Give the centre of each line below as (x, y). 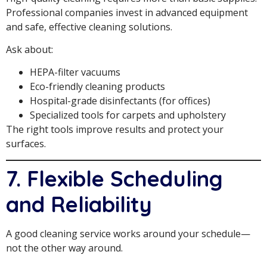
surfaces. (26, 144)
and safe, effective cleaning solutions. (89, 27)
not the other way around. (64, 248)
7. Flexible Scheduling (114, 178)
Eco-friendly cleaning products (97, 87)
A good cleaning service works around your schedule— (128, 233)
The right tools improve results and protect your (115, 130)
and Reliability (79, 204)
